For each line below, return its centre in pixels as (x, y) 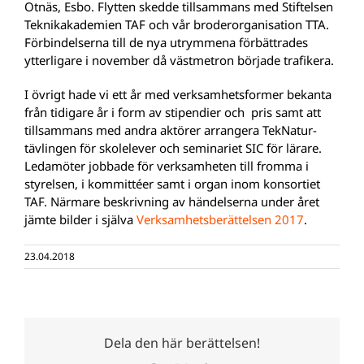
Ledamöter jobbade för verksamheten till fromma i (167, 165)
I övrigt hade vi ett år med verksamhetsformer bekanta (178, 94)
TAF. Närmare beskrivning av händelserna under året (173, 201)
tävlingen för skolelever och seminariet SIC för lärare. (173, 147)
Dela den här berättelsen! (182, 343)
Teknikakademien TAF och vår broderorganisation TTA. (177, 24)
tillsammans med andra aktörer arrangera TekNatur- (171, 130)
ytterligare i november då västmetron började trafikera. (179, 60)
